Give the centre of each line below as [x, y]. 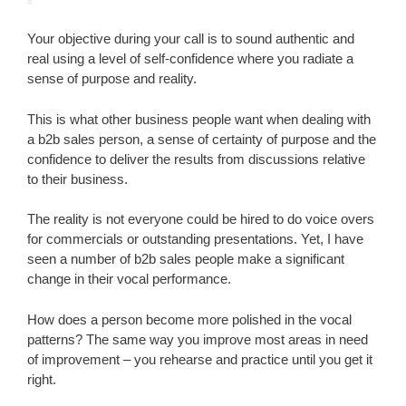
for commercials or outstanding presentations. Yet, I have [195, 239]
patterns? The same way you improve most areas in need [198, 339]
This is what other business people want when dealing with [199, 119]
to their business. [77, 179]
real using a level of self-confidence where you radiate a [190, 58]
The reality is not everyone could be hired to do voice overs [201, 219]
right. [42, 379]
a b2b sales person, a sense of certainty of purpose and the [202, 139]
